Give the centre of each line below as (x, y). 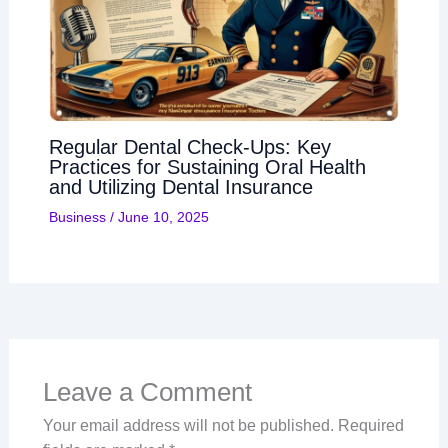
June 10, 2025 (163, 217)
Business (77, 217)
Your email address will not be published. (188, 426)
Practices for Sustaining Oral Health (207, 167)
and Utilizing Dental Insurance (180, 187)
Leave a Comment (147, 392)
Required (370, 426)
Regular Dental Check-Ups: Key (189, 147)
